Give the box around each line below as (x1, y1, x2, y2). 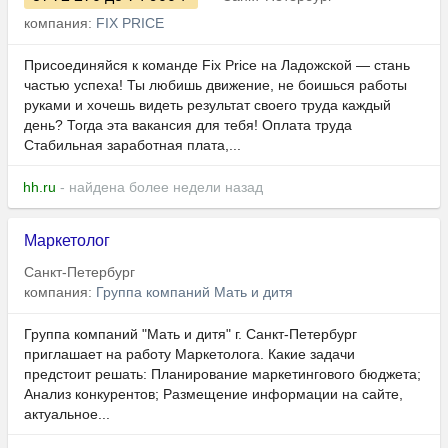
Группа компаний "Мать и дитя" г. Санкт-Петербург (24, 326, 357, 343)
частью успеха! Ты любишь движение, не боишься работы (24, 77, 407, 94)
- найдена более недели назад (56, 179, 263, 196)
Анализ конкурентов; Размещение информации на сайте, (24, 386, 403, 403)
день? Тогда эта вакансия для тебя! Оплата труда (24, 117, 352, 134)
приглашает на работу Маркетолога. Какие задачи (24, 346, 355, 363)
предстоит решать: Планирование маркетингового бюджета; (24, 366, 421, 383)
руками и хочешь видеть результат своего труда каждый (24, 97, 391, 114)
